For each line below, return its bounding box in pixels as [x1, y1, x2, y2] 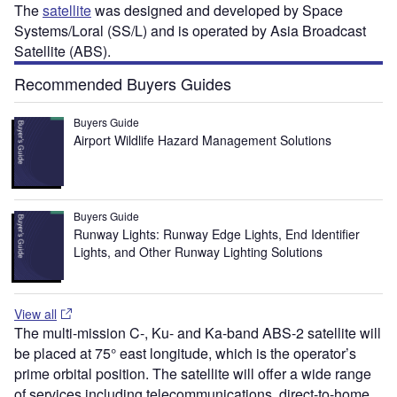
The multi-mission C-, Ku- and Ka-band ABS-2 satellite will [14, 322, 381, 343]
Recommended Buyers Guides [14, 72, 231, 96]
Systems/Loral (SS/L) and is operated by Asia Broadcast [14, 20, 366, 42]
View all [14, 304, 57, 323]
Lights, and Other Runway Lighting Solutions [74, 243, 327, 261]
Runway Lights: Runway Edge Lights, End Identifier [74, 225, 361, 244]
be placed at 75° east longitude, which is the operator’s [14, 342, 356, 363]
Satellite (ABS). [14, 41, 111, 62]
